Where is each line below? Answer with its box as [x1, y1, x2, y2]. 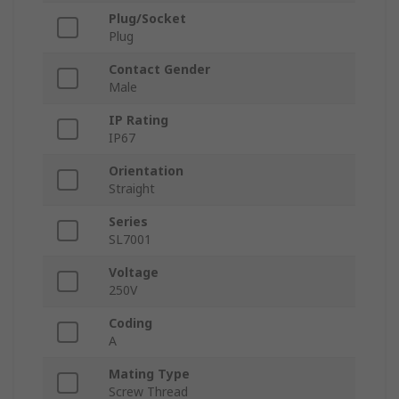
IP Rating [109, 111, 168, 129]
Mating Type [109, 365, 190, 383]
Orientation [109, 162, 183, 180]
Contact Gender [109, 61, 210, 78]
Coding [109, 314, 152, 332]
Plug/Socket [109, 10, 186, 28]
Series [109, 213, 148, 231]
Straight [109, 180, 155, 198]
